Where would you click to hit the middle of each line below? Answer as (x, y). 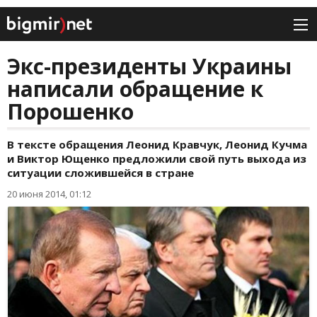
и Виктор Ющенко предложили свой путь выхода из (157, 159)
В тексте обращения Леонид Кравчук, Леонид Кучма (157, 145)
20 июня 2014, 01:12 (49, 194)
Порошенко (70, 112)
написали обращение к (135, 89)
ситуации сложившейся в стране (100, 173)
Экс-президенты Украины (149, 67)
